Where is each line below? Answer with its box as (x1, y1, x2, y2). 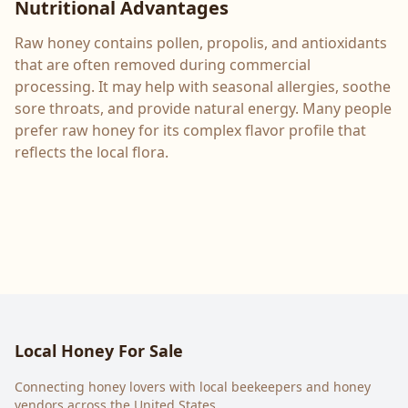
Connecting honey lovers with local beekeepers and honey (15, 378, 371, 395)
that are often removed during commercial (15, 55, 311, 75)
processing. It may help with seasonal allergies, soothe (15, 76, 391, 97)
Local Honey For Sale (15, 340, 183, 362)
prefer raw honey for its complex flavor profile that (15, 120, 366, 140)
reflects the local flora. (15, 142, 168, 162)
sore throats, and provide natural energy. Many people (15, 98, 392, 118)
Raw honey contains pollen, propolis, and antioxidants (15, 33, 387, 53)
